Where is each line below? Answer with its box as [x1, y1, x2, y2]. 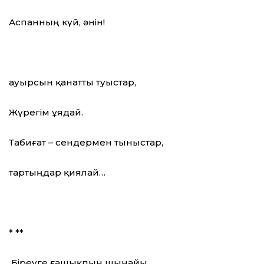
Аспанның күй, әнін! [9, 16, 105, 28]
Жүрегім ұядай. [9, 107, 83, 118]
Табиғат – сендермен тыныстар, [9, 137, 163, 148]
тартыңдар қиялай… [9, 167, 105, 179]
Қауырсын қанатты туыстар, [9, 77, 136, 88]
